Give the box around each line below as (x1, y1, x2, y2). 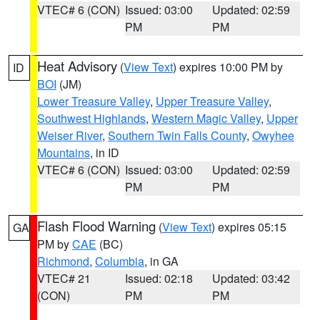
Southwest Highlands (37, 110, 146, 126)
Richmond (37, 253, 89, 269)
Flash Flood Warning (37, 216, 156, 235)
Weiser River (37, 127, 102, 144)
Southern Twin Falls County (108, 127, 246, 144)
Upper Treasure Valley (156, 93, 269, 109)
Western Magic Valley (151, 110, 261, 126)
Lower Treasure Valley (37, 93, 150, 109)
